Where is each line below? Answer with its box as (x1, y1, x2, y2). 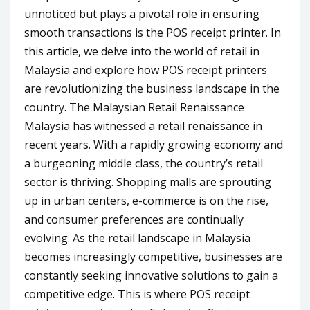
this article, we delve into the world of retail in (24, 44, 259, 60)
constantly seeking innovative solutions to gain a (24, 268, 278, 284)
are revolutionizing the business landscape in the (24, 81, 280, 97)
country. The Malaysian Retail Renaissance (24, 100, 244, 116)
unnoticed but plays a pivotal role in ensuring (24, 6, 259, 22)
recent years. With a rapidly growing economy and (24, 137, 283, 153)
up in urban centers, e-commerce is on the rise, (24, 193, 268, 209)
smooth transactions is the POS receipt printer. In (24, 25, 281, 41)
